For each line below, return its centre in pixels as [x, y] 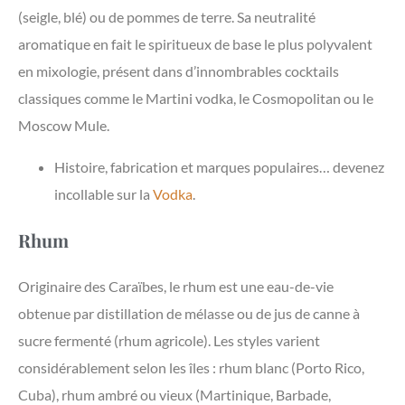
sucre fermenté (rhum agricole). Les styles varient [169, 341]
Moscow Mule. [64, 126]
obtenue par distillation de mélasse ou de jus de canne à [189, 314]
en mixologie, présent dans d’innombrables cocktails [179, 71]
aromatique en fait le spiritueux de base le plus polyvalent [195, 44]
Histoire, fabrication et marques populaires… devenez [219, 167]
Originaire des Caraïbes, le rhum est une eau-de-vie [176, 287]
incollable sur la [104, 194]
